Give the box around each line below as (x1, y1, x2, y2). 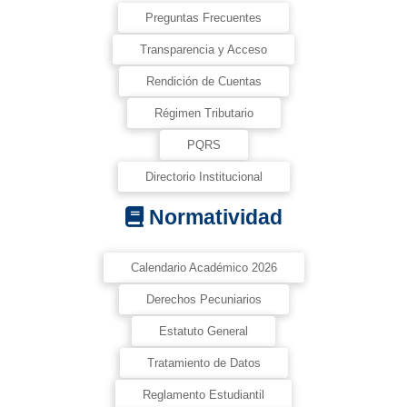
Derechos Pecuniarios (145, 292, 262, 306)
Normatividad (143, 204, 283, 229)
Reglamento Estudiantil (143, 387, 264, 402)
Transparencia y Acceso (140, 42, 267, 56)
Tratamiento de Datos (146, 355, 261, 370)
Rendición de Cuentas (145, 74, 262, 88)
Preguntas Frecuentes (145, 10, 262, 25)
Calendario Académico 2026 (130, 260, 277, 274)
